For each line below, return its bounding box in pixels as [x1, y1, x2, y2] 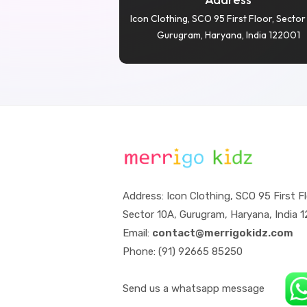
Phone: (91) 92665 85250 [123, 245, 243, 258]
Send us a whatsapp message [123, 282, 271, 295]
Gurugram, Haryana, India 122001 [156, 28, 300, 41]
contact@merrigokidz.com [152, 226, 294, 239]
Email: [123, 226, 153, 239]
